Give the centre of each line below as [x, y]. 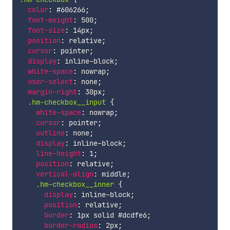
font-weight [50, 20]
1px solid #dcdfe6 [110, 215]
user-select [50, 81]
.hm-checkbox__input [69, 102]
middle [112, 174]
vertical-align [64, 174]
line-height [58, 153]
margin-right [52, 92]
